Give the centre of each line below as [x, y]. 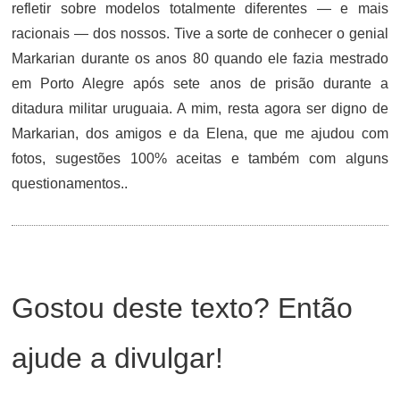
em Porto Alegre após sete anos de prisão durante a [200, 83]
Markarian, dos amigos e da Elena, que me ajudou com [200, 133]
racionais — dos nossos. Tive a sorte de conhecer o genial [200, 33]
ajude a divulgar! [118, 358]
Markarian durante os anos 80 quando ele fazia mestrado [200, 58]
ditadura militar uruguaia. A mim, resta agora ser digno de [200, 108]
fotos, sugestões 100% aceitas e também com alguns [200, 158]
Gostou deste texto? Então [183, 308]
